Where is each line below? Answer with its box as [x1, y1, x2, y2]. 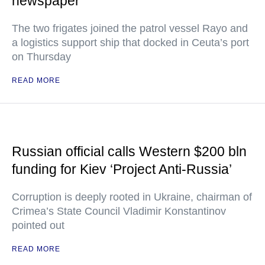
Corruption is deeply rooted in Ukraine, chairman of [12, 191, 252, 203]
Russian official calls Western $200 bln [12, 144, 247, 159]
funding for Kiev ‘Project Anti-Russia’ [12, 161, 232, 177]
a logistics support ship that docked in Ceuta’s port [12, 37, 249, 49]
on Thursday [12, 51, 71, 63]
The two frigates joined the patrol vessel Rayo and [12, 22, 248, 34]
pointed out [12, 219, 64, 231]
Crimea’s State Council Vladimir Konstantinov [12, 205, 226, 217]
